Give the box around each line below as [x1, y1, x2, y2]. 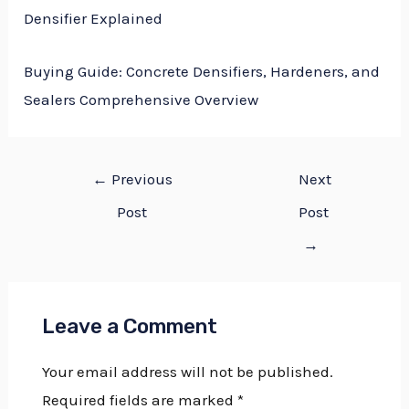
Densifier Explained [24, 8, 163, 27]
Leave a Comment [41, 314, 217, 340]
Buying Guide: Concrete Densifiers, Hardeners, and [24, 61, 381, 80]
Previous [107, 169, 173, 188]
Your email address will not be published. [41, 362, 333, 382]
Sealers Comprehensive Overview [24, 89, 259, 109]
